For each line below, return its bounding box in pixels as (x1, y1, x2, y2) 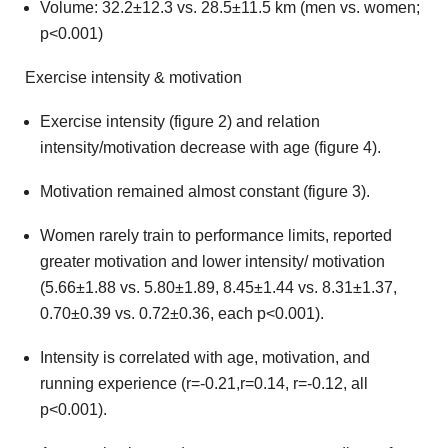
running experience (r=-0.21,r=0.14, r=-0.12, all (40, 375, 368, 393)
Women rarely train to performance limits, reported (40, 227, 392, 245)
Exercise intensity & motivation (25, 69, 242, 87)
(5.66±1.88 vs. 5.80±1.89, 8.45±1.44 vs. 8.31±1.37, (40, 279, 397, 297)
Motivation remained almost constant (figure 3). (40, 183, 370, 201)
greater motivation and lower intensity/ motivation (40, 253, 385, 271)
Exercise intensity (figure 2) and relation (40, 113, 320, 131)
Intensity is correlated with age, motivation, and (40, 349, 370, 367)
